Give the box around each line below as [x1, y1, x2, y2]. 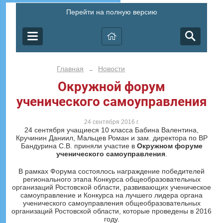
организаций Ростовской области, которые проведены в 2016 [11, 207, 212, 216]
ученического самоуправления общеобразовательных [22, 199, 201, 208]
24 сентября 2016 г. [84, 118, 139, 126]
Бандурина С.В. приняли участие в [20, 142, 137, 150]
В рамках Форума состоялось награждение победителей [18, 167, 205, 176]
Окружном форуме [136, 142, 203, 150]
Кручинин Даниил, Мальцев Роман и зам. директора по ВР [15, 134, 208, 142]
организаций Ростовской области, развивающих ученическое [12, 183, 211, 192]
